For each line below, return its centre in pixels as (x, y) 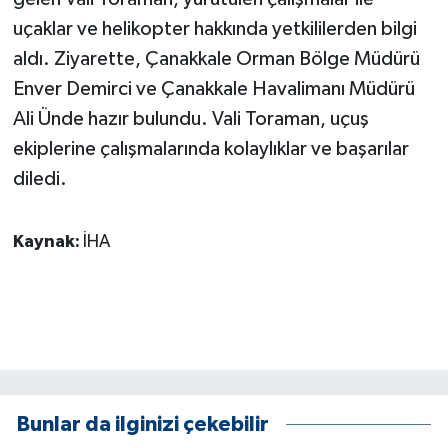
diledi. (39, 178)
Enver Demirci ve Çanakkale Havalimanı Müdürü (213, 88)
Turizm (82, 414)
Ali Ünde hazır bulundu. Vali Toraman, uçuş (190, 118)
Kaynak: (47, 241)
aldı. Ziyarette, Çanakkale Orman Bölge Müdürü (216, 58)
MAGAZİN (95, 57)
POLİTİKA (93, 159)
